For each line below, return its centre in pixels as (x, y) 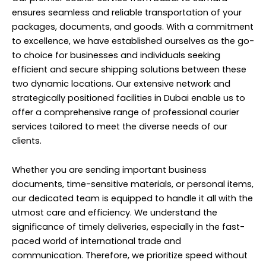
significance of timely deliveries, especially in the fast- (128, 227)
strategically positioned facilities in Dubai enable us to (129, 98)
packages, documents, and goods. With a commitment (133, 26)
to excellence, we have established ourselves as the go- (133, 41)
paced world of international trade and (96, 241)
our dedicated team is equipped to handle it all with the (132, 199)
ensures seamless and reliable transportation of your (127, 12)
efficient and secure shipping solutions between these (129, 69)
